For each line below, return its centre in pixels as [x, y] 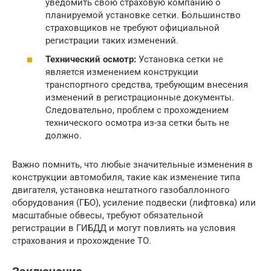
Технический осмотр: [91, 60]
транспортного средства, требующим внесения [147, 85]
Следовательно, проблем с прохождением [137, 110]
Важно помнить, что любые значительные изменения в [132, 165]
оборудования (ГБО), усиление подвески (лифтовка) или [134, 203]
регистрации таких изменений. [112, 40]
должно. [64, 136]
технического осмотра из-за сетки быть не [137, 123]
